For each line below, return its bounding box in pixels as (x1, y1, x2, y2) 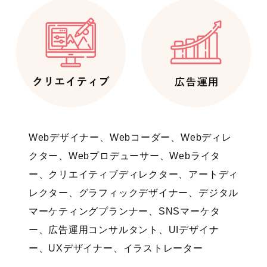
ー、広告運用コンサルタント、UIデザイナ (28, 224, 219, 235)
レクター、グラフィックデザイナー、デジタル (28, 187, 239, 198)
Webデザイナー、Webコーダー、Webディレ (28, 132, 232, 142)
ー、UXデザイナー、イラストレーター (28, 243, 203, 253)
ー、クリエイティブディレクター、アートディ (28, 169, 239, 179)
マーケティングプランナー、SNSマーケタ (28, 206, 221, 216)
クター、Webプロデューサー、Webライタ (28, 150, 221, 161)
